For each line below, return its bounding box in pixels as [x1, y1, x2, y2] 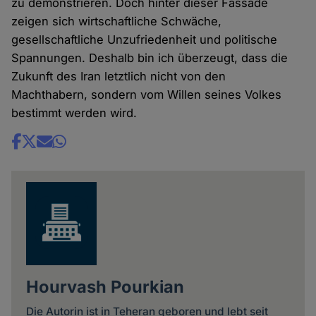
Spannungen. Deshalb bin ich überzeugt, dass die [11, 50, 288, 65]
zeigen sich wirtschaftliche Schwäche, [11, 13, 222, 28]
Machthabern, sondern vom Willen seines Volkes [11, 87, 282, 102]
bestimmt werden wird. [11, 105, 138, 120]
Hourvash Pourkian [25, 276, 184, 298]
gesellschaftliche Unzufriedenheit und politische [11, 32, 278, 47]
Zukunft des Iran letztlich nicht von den [11, 68, 226, 83]
